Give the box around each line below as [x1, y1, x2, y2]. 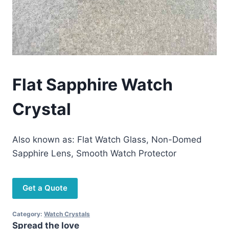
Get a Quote [22, 182, 67, 193]
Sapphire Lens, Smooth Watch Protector [12, 148, 176, 158]
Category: [12, 210, 44, 218]
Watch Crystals [44, 210, 90, 218]
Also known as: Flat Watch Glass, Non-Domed [12, 134, 202, 145]
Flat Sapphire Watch [12, 75, 173, 95]
